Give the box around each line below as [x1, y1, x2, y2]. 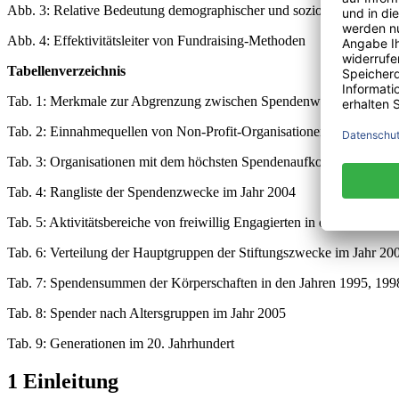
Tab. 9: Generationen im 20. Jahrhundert [7, 335, 234, 351]
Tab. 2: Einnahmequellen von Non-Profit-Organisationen [7, 123, 327, 139]
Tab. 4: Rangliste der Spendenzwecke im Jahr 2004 [7, 183, 296, 199]
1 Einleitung [7, 369, 118, 393]
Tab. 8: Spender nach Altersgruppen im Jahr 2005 [7, 305, 286, 321]
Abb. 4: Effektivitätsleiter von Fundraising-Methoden [7, 32, 305, 48]
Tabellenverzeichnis [7, 62, 126, 78]
